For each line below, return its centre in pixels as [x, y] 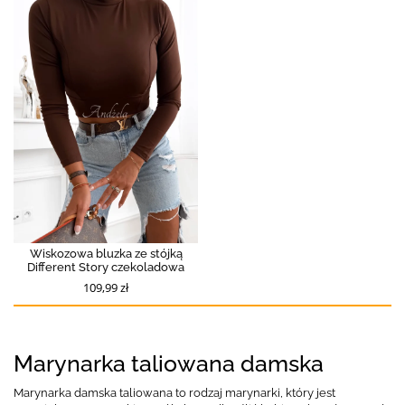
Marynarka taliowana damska [169, 363]
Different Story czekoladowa [106, 267]
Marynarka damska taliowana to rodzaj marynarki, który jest [174, 392]
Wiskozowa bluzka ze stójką [106, 253]
